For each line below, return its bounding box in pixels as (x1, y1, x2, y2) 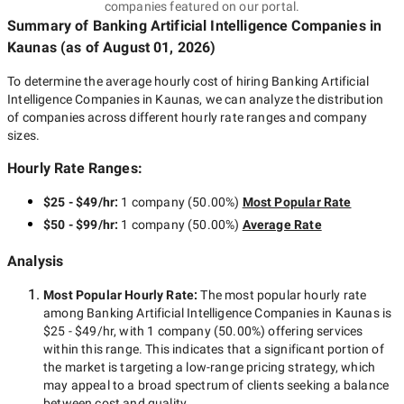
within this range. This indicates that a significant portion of (43, 342, 384, 356)
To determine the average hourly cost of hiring (7, 74, 271, 88)
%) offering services (251, 324, 363, 338)
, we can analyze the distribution (199, 92, 384, 106)
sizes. (7, 128, 41, 142)
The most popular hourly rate (200, 288, 367, 302)
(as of (56, 39, 104, 56)
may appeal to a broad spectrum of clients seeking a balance (43, 378, 390, 392)
